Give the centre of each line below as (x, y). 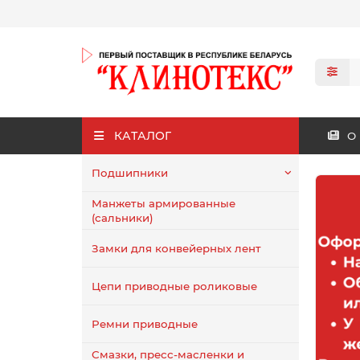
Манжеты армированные (164, 203)
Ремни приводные (145, 323)
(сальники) (123, 217)
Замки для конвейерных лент (176, 248)
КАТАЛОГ (142, 135)
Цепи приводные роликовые (174, 286)
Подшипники (130, 172)
